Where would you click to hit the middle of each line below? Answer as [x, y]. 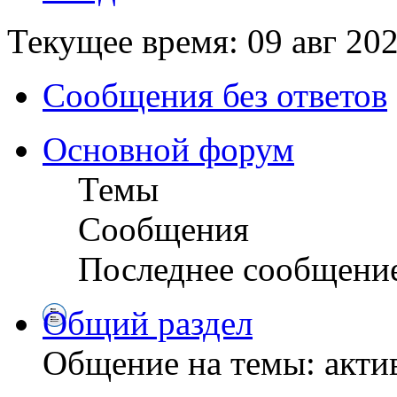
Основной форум [168, 149]
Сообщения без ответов [215, 95]
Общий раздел [148, 323]
